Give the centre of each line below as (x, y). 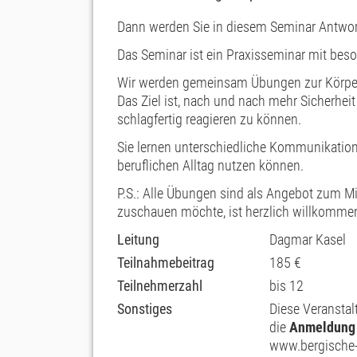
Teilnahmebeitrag (166, 263)
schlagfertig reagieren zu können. (209, 119)
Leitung (138, 239)
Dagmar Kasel (308, 239)
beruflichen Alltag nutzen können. (210, 165)
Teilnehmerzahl (160, 286)
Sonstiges (145, 309)
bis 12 (287, 286)
